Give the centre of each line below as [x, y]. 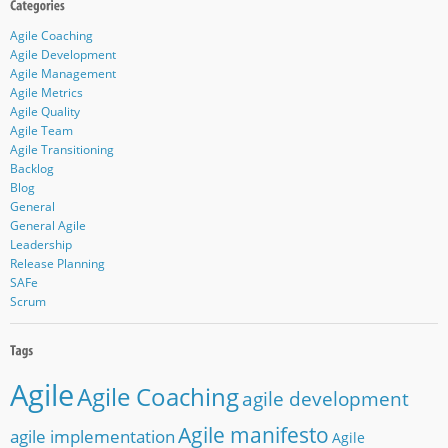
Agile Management [62, 74]
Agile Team [41, 131]
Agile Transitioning [61, 150]
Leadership [40, 245]
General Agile [47, 226]
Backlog [31, 169]
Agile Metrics [46, 93]
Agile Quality [44, 112]
